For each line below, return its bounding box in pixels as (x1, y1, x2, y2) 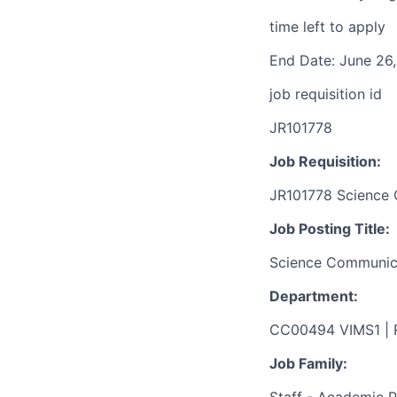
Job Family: (269, 354, 347, 372)
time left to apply (269, 18, 385, 35)
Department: (269, 287, 358, 305)
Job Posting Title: (269, 220, 390, 237)
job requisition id (269, 85, 382, 103)
